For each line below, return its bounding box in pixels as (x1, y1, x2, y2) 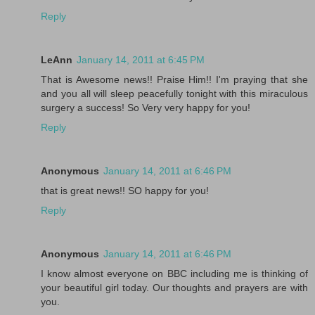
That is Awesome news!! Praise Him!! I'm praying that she (41, 73, 308, 85)
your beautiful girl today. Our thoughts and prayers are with (41, 281, 308, 293)
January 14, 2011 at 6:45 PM (77, 53, 205, 65)
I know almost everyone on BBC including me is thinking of (41, 267, 308, 279)
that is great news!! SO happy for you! (41, 184, 209, 196)
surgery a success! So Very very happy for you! (41, 101, 250, 113)
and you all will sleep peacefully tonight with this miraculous (41, 87, 308, 99)
